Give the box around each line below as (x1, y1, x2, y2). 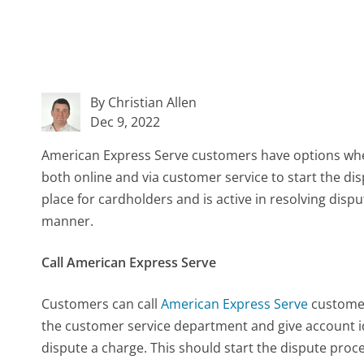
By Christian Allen (90, 93, 197, 112)
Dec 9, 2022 (90, 113, 161, 132)
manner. (41, 212, 94, 231)
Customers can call (41, 295, 162, 314)
